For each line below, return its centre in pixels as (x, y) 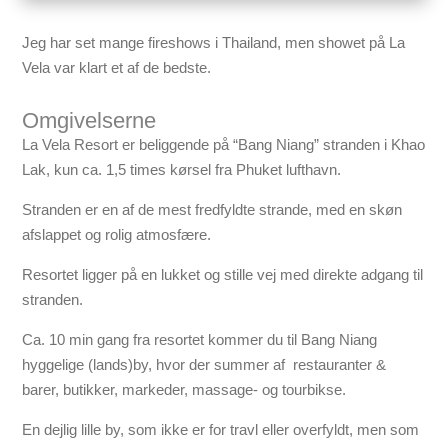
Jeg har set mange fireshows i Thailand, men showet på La (214, 42)
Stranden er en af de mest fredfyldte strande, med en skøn (212, 209)
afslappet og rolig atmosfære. (117, 234)
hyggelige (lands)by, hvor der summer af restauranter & (204, 364)
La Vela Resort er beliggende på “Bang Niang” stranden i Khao (224, 144)
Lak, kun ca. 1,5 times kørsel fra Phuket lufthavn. (182, 169)
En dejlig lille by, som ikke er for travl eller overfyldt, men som (221, 429)
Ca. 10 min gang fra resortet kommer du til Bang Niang (200, 339)
